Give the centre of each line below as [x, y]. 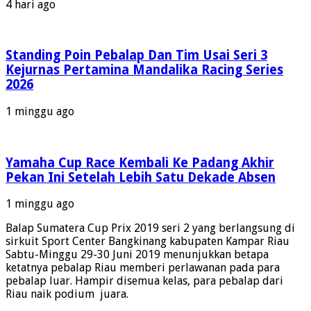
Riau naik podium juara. [67, 294]
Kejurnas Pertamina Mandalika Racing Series [144, 70]
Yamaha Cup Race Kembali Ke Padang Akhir [140, 162]
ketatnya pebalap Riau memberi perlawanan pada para [143, 268]
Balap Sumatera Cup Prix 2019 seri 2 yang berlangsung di [150, 228]
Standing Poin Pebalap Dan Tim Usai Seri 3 [136, 56]
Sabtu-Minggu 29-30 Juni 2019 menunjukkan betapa [137, 255]
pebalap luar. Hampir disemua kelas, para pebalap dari [144, 281]
